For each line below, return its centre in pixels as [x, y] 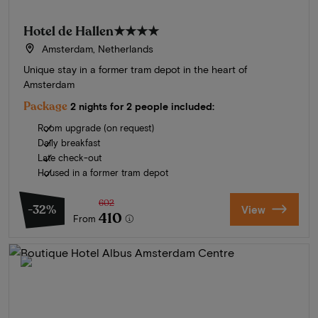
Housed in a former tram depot [103, 172]
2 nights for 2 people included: [142, 106]
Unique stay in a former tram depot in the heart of [135, 69]
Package [45, 106]
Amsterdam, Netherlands [96, 48]
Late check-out [70, 157]
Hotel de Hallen [68, 31]
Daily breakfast [69, 142]
